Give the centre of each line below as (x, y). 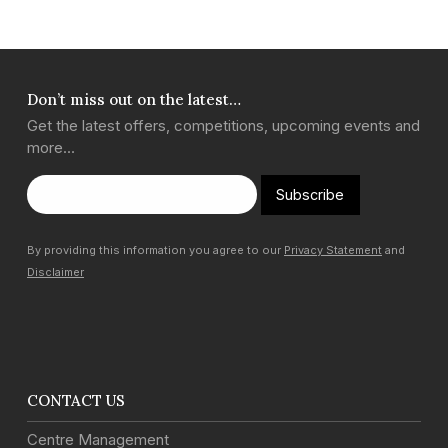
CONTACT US (76, 401)
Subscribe (310, 194)
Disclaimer (55, 272)
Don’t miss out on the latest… (134, 99)
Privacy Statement (333, 250)
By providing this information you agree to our (155, 250)
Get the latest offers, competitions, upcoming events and (223, 125)
